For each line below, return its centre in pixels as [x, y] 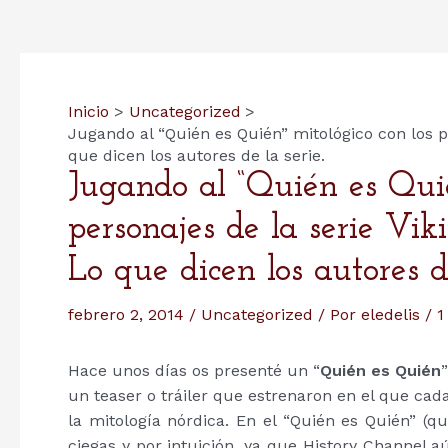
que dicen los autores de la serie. [196, 155]
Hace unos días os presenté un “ [194, 370]
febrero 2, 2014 [128, 314]
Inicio [88, 111]
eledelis [393, 314]
